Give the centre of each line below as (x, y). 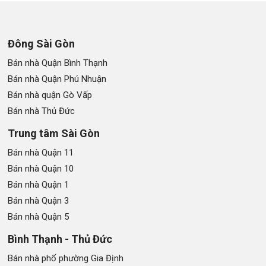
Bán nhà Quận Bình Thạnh (58, 63)
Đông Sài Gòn (42, 43)
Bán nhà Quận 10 (41, 168)
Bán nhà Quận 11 (41, 152)
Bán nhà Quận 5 (39, 216)
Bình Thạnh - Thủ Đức (60, 239)
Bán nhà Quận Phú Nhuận (57, 79)
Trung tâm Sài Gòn (54, 133)
